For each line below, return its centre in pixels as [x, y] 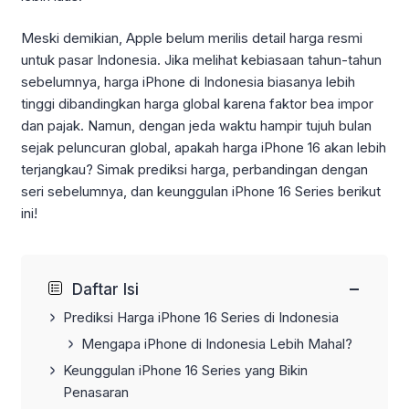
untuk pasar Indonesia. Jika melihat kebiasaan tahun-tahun [201, 60]
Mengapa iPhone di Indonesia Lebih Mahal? [217, 343]
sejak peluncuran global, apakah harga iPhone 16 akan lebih [204, 148]
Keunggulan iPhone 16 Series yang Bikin [185, 370]
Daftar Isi [106, 290]
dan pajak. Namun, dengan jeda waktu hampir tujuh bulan [196, 126]
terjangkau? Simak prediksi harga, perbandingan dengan [194, 170]
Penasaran [96, 392]
